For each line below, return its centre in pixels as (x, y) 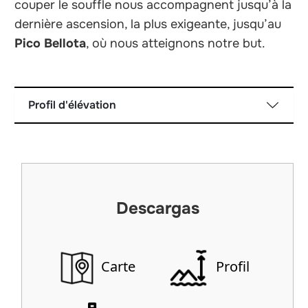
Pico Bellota (51, 43)
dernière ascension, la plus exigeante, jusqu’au (148, 24)
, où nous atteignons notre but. (176, 43)
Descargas (157, 209)
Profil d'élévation (73, 104)
